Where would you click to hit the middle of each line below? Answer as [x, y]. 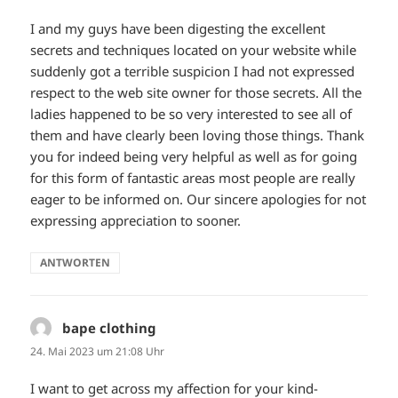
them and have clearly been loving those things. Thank [198, 135]
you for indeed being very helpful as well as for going [194, 157]
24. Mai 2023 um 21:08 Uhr [98, 352]
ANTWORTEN [76, 263]
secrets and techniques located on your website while [194, 50]
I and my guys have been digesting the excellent [178, 29]
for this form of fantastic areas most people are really [193, 178]
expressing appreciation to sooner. [136, 221]
